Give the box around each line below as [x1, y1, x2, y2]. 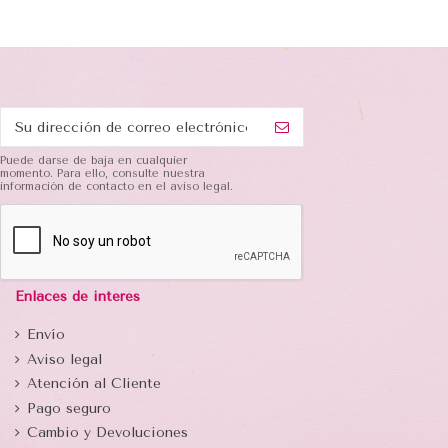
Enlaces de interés [15, 288, 140, 306]
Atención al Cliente [27, 375, 161, 393]
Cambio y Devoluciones [27, 424, 188, 442]
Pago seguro [27, 399, 111, 417]
